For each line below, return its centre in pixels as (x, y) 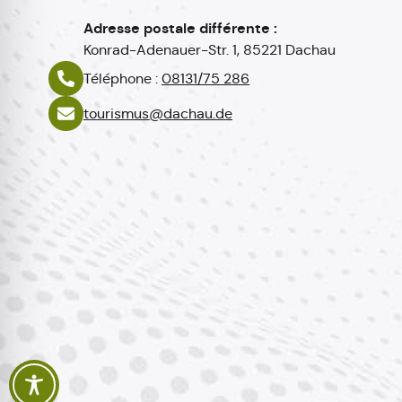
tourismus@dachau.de (158, 113)
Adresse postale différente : (180, 28)
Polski (168, 312)
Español (175, 341)
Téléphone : (122, 78)
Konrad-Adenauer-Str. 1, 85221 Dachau (210, 50)
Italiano (173, 371)
